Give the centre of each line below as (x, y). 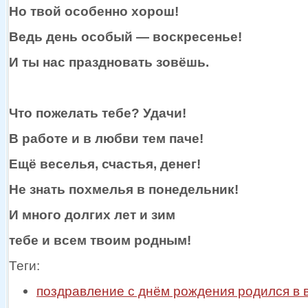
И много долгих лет (74, 214)
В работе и (46, 138)
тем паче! (171, 138)
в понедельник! (188, 189)
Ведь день (45, 36)
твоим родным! (139, 240)
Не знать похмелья (73, 189)
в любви (111, 138)
